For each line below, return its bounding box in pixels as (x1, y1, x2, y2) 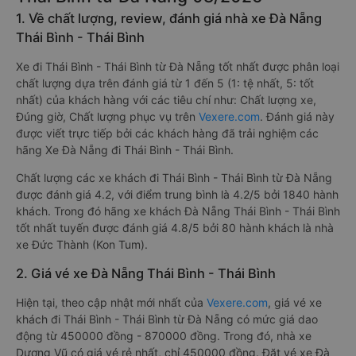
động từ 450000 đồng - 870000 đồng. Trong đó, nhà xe (16, 329, 311, 342)
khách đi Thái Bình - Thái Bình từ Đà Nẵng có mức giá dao (16, 312, 318, 326)
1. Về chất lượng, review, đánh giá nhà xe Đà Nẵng (16, 10, 322, 26)
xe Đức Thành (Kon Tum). (16, 238, 148, 251)
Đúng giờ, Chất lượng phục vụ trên (16, 110, 199, 123)
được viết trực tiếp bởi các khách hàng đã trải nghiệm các (16, 126, 319, 140)
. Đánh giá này (260, 110, 335, 123)
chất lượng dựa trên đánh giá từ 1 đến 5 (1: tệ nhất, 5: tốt (16, 76, 314, 90)
